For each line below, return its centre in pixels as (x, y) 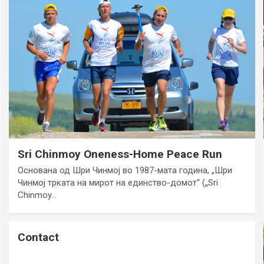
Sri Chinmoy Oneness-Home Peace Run (120, 154)
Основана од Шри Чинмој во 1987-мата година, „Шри (125, 171)
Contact (39, 237)
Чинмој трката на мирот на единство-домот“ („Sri (118, 183)
